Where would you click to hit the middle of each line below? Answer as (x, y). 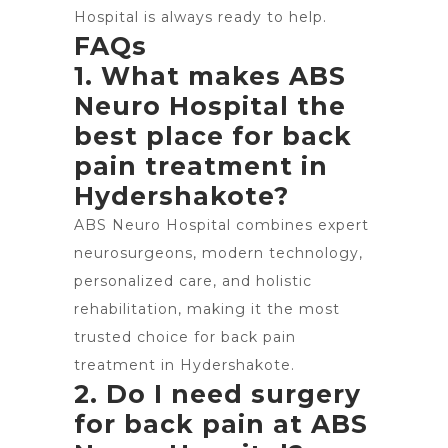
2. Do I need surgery (217, 394)
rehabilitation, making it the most (207, 309)
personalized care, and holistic (193, 281)
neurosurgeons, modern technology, (218, 253)
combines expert (300, 225)
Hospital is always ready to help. (200, 17)
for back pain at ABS (221, 424)
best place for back (213, 136)
